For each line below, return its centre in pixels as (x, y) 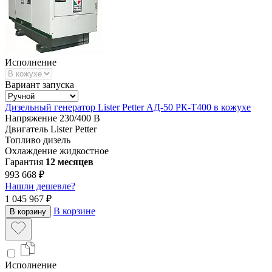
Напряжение (31, 118)
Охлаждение (31, 151)
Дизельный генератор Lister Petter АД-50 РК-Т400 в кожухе (128, 107)
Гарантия (24, 161)
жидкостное (84, 151)
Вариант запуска (39, 84)
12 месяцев (70, 161)
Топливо (23, 140)
